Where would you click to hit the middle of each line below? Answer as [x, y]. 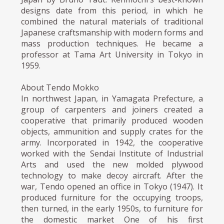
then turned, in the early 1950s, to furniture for [112, 209]
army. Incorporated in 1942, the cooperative [112, 143]
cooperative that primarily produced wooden [112, 121]
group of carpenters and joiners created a [112, 110]
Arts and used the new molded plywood [112, 165]
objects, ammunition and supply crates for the [112, 132]
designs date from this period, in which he [112, 11]
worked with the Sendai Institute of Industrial [112, 154]
